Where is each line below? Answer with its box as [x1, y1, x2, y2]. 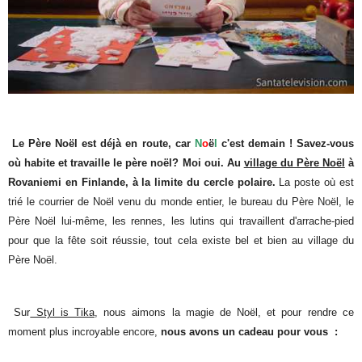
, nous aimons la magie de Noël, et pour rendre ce [94, 305, 354, 318]
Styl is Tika [30, 305, 95, 318]
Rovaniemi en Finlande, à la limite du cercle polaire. [8, 176, 276, 189]
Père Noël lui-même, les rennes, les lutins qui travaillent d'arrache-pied [8, 215, 354, 228]
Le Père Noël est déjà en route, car [8, 137, 195, 150]
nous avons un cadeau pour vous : [161, 325, 339, 338]
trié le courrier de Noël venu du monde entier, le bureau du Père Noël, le [8, 196, 354, 208]
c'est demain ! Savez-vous [217, 137, 354, 150]
